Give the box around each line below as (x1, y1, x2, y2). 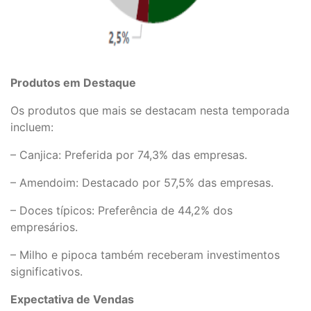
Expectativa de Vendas (10, 292, 134, 306)
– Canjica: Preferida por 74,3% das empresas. (10, 147, 247, 162)
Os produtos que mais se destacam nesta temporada (10, 103, 289, 117)
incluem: (10, 119, 53, 134)
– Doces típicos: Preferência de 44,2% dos (10, 203, 233, 217)
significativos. (10, 264, 83, 278)
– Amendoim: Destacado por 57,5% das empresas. (10, 175, 274, 190)
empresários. (10, 219, 78, 234)
